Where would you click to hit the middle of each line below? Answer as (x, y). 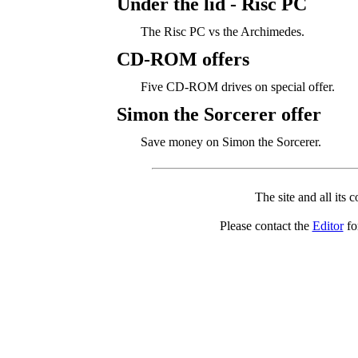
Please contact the (266, 226)
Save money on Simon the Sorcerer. (231, 142)
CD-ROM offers (183, 59)
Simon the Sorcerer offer (219, 114)
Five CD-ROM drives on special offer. (237, 87)
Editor (328, 226)
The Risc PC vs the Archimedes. (222, 32)
